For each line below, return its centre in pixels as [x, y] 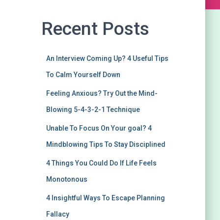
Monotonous [67, 179]
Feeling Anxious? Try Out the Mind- [102, 93]
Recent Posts [95, 29]
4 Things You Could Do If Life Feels [101, 163]
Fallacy [57, 214]
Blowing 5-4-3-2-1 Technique [93, 110]
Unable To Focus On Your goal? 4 [99, 128]
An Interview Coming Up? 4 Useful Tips [107, 58]
